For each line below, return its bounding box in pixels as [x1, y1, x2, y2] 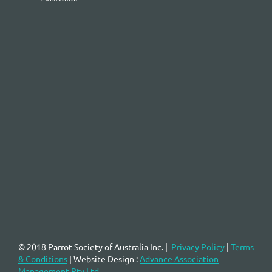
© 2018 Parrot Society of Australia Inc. [18, 240, 165, 252]
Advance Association [140, 253, 219, 264]
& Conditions [18, 253, 67, 264]
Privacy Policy [171, 240, 225, 252]
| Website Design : [69, 253, 140, 264]
